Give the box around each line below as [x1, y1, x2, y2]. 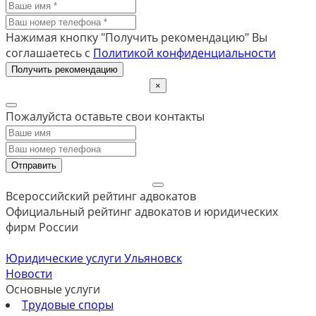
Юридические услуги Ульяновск [6, 250, 182, 266]
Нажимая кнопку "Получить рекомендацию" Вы [6, 29, 267, 45]
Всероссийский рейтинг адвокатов [6, 188, 196, 204]
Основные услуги [6, 281, 100, 297]
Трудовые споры [22, 296, 114, 312]
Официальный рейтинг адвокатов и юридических [6, 203, 278, 219]
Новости [6, 265, 52, 281]
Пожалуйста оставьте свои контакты [6, 108, 205, 124]
